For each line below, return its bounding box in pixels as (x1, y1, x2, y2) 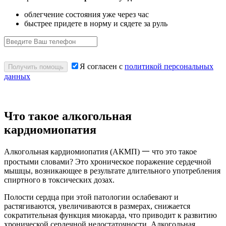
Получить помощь (8, 63, 64, 71)
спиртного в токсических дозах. (4, 175, 115, 184)
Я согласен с (80, 62, 125, 71)
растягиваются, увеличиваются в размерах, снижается (4, 201, 190, 210)
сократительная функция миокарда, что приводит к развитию (4, 210, 217, 219)
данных (4, 72, 30, 81)
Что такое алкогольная (4, 109, 132, 123)
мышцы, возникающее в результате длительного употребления (4, 166, 220, 175)
